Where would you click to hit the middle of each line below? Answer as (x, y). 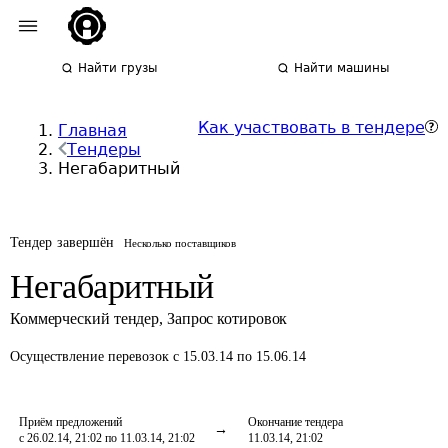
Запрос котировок (227, 318)
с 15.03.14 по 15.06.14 (239, 356)
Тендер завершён (62, 242)
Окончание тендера (295, 422)
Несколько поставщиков (180, 243)
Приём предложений (70, 422)
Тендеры (104, 149)
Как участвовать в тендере (311, 127)
